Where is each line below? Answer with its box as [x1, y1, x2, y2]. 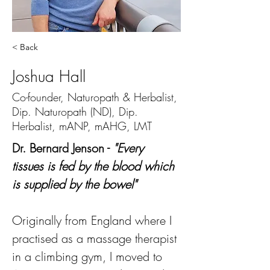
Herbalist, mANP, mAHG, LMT [12, 119, 152, 133]
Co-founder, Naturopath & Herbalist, [12, 90, 177, 104]
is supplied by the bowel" [12, 176, 137, 192]
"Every [113, 140, 147, 156]
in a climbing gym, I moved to [12, 248, 166, 265]
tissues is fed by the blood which [12, 158, 178, 174]
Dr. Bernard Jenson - [12, 140, 113, 156]
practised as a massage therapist [12, 230, 180, 246]
